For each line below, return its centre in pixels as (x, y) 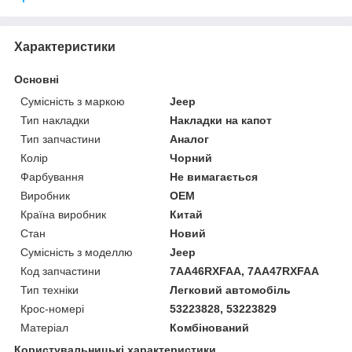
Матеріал (44, 328)
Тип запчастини (60, 139)
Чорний (191, 158)
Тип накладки (55, 121)
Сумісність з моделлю (77, 253)
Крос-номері (52, 309)
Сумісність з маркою (73, 102)
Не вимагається (214, 177)
